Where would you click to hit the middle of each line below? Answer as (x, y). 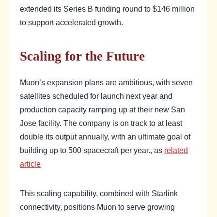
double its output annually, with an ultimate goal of (105, 137)
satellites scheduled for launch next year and (96, 96)
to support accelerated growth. (71, 23)
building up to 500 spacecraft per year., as (92, 150)
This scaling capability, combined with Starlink (99, 193)
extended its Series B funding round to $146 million (107, 9)
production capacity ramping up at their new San (102, 110)
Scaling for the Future (82, 56)
